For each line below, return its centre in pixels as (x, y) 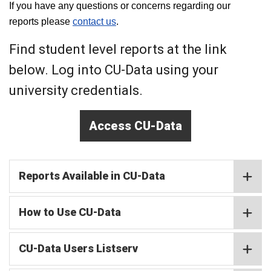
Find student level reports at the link (118, 49)
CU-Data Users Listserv (78, 248)
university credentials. (76, 90)
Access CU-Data (135, 126)
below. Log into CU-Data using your (114, 70)
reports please (41, 21)
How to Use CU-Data (70, 212)
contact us (94, 21)
